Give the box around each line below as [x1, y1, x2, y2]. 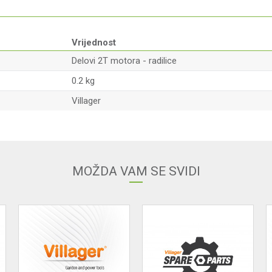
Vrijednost [72, 37, 116, 48]
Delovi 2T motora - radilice [72, 55, 177, 66]
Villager [72, 95, 101, 106]
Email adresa [142, 118, 192, 128]
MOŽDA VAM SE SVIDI [72, 164, 200, 178]
